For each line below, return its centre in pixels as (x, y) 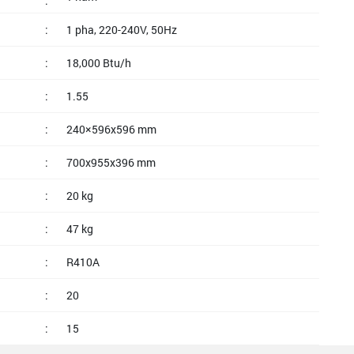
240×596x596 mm (111, 129)
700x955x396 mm (111, 162)
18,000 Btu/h (99, 63)
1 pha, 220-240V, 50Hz (122, 30)
